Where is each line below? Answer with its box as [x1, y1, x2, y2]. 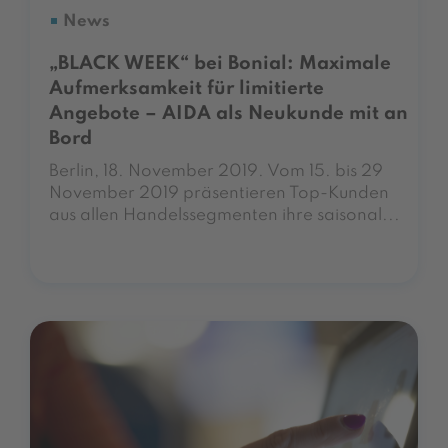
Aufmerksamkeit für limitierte [49, 79, 324, 98]
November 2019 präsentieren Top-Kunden [49, 185, 389, 203]
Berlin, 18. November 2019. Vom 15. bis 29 [49, 163, 383, 181]
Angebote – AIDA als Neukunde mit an [49, 104, 408, 123]
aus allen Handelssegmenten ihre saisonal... [49, 207, 400, 225]
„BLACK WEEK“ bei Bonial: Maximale [49, 54, 391, 73]
